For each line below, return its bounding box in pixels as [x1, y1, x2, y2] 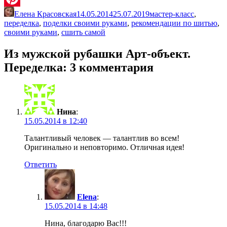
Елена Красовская [14, 9, 77, 18]
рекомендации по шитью [131, 18, 217, 27]
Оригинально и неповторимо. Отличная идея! [24, 143, 184, 152]
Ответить [24, 160, 57, 169]
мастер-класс [149, 9, 194, 18]
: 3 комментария [63, 60, 154, 74]
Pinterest [4, 10, 31, 19]
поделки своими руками [43, 18, 127, 27]
